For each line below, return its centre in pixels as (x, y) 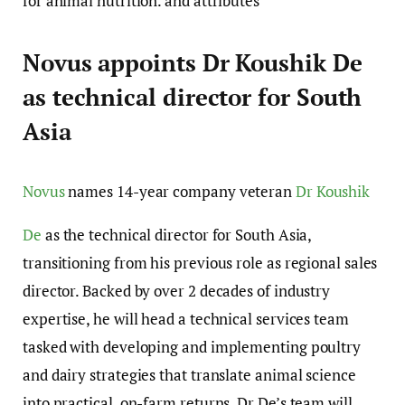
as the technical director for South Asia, (176, 234)
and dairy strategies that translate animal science (189, 374)
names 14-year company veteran (180, 191)
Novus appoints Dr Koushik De (193, 62)
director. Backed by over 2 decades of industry (177, 290)
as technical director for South (193, 97)
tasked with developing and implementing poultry (192, 346)
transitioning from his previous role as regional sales (200, 262)
